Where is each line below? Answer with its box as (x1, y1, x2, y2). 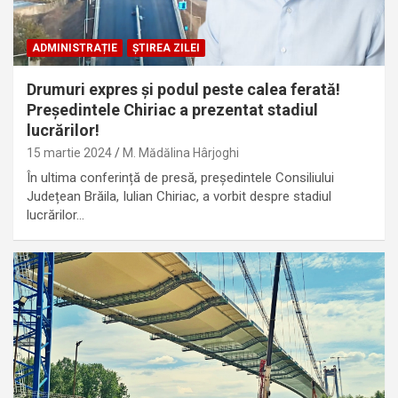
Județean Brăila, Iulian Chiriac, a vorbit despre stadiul (27, 188, 331, 205)
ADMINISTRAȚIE (32, 42, 117, 55)
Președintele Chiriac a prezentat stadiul (27, 100, 318, 120)
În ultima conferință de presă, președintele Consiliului (27, 170, 334, 187)
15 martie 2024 (27, 146, 112, 161)
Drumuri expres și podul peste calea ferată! (27, 80, 340, 99)
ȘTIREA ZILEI (132, 42, 200, 55)
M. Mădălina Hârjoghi (123, 146, 239, 161)
